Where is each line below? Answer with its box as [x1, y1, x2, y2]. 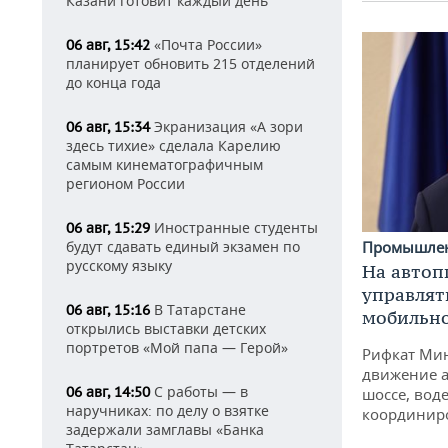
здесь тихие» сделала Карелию [66, 136, 281, 155]
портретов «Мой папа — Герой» [66, 338, 288, 357]
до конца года [66, 73, 161, 92]
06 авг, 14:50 [66, 383, 150, 401]
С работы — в [150, 382, 248, 401]
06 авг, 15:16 [66, 301, 150, 319]
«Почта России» [150, 35, 262, 54]
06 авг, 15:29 [66, 219, 150, 237]
